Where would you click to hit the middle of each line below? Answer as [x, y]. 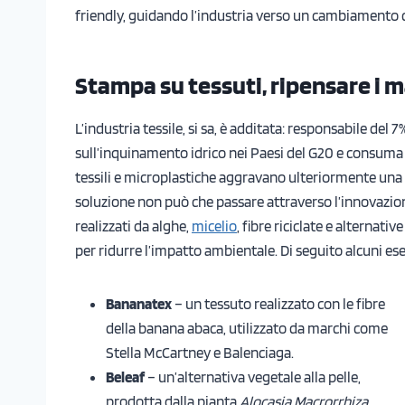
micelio [214, 226]
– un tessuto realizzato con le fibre [278, 303]
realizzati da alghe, [133, 226]
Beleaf [125, 377]
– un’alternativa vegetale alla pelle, [253, 377]
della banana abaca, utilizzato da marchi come [247, 328]
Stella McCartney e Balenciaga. [200, 352]
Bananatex [139, 303]
